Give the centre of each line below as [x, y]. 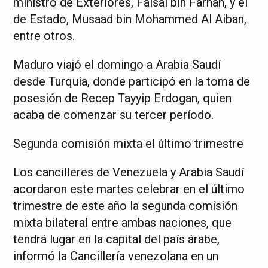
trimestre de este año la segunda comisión [126, 206]
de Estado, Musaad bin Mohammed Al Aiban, [130, 19]
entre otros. [44, 36]
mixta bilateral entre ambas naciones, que [123, 223]
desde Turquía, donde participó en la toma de [132, 81]
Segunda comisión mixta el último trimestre [129, 144]
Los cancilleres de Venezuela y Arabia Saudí [129, 172]
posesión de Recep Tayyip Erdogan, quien [123, 98]
